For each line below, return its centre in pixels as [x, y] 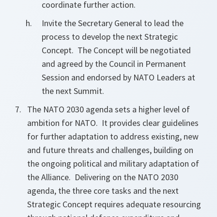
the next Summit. [73, 91]
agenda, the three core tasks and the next [103, 191]
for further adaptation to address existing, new [113, 136]
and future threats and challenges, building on [110, 150]
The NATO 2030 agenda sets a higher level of [108, 109]
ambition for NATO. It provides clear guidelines [113, 123]
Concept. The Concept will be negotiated [116, 50]
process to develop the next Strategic [110, 37]
